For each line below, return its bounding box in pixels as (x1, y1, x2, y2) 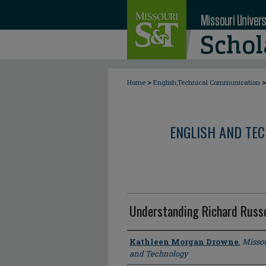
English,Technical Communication (153, 78, 260, 87)
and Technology (129, 248, 188, 259)
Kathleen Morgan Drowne (129, 236, 239, 247)
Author (127, 232, 157, 250)
